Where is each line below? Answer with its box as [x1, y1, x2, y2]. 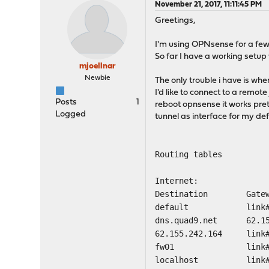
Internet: [155, 176, 199, 186]
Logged [55, 110, 86, 119]
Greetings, [155, 16, 196, 25]
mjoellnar [79, 62, 116, 71]
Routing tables [155, 150, 223, 159]
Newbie [84, 74, 110, 82]
